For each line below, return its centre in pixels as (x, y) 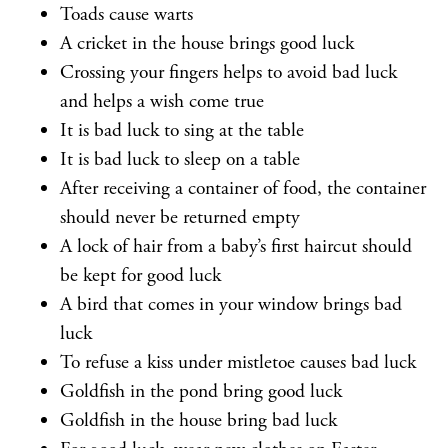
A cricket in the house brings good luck (207, 43)
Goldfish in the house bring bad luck (198, 420)
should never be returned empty (180, 217)
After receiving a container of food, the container (243, 188)
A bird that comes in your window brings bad (231, 304)
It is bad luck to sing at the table (182, 130)
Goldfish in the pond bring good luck (201, 391)
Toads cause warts (126, 14)
